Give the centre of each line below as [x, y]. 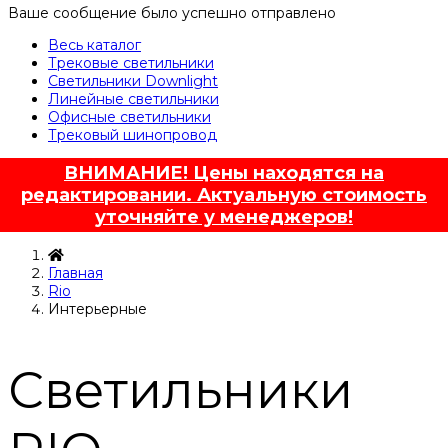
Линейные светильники [133, 99]
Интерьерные [97, 309]
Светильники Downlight [133, 81]
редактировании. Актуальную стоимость [224, 195]
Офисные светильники [129, 117]
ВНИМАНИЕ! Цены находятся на [224, 173]
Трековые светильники [131, 63]
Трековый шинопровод [132, 135]
